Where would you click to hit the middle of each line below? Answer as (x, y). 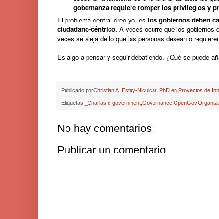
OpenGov (185, 102)
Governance (157, 102)
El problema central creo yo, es (102, 20)
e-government (124, 102)
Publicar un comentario (111, 150)
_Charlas (95, 102)
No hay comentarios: (106, 128)
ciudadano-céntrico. (87, 29)
